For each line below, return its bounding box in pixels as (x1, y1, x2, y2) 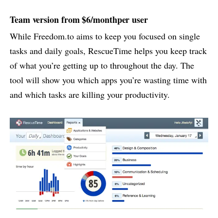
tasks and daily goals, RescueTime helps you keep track (10, 45, 207, 57)
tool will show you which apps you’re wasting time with (10, 74, 207, 86)
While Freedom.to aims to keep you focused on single (10, 30, 200, 42)
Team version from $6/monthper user (10, 13, 148, 26)
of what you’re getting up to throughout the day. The (10, 59, 194, 72)
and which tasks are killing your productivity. (10, 89, 170, 101)
